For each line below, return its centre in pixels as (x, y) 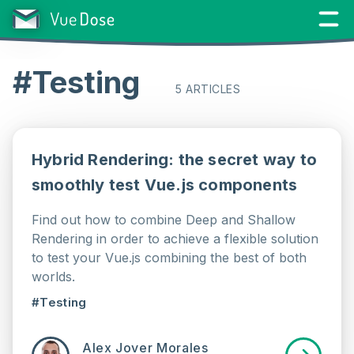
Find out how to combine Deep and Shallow (164, 220)
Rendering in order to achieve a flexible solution (175, 239)
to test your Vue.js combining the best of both (169, 258)
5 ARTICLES (208, 89)
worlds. (53, 277)
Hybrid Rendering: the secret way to (175, 160)
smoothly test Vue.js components (165, 185)
